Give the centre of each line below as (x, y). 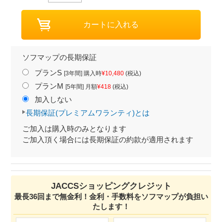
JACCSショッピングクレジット (111, 186)
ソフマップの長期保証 (59, 57)
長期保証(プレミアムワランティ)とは (88, 113)
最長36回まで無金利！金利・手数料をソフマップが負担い (111, 197)
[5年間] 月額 (81, 87)
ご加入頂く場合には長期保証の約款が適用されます (108, 140)
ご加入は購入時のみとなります (74, 129)
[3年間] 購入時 (83, 73)
